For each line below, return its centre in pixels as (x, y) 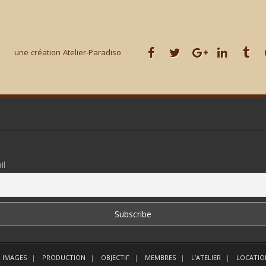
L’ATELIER (206, 257)
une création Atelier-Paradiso (68, 52)
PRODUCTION (64, 257)
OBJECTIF (115, 257)
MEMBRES (160, 257)
